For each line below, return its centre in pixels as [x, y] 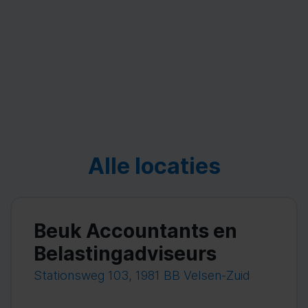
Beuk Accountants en [135, 231]
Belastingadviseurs [125, 253]
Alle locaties [154, 166]
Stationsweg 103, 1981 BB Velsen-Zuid [142, 275]
